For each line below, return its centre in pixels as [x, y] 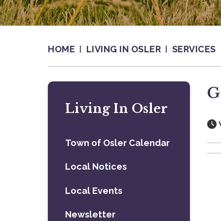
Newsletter [91, 214]
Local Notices [96, 167]
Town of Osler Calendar [118, 143]
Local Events [94, 190]
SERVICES [194, 49]
